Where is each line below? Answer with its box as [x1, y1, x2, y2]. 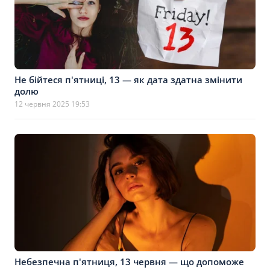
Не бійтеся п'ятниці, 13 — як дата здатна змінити [14, 74, 242, 86]
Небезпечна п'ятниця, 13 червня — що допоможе [14, 256, 244, 268]
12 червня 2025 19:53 [14, 99, 90, 109]
